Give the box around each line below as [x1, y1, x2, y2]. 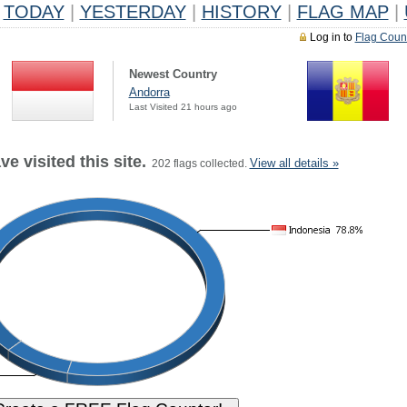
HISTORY [201, 2, 282, 22]
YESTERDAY [79, 2, 186, 22]
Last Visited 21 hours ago [128, 102, 237, 112]
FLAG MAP [296, 2, 389, 22]
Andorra [128, 85, 170, 99]
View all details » [249, 156, 339, 170]
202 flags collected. [145, 157, 250, 170]
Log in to [309, 31, 355, 44]
